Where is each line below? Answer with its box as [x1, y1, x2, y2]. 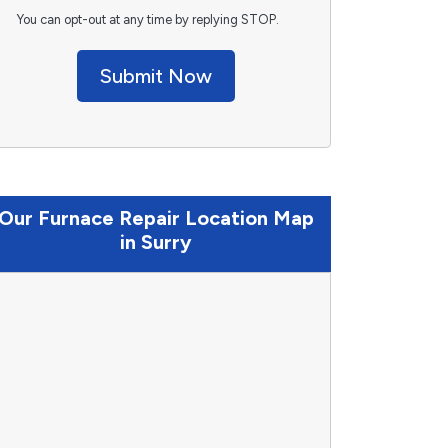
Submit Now [100, 64, 212, 88]
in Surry [120, 230, 192, 254]
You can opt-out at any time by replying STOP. [17, 12, 279, 27]
